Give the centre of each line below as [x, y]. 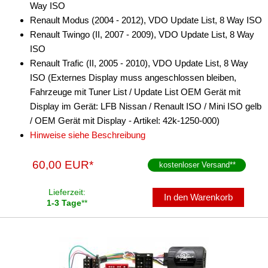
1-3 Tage [64, 203]
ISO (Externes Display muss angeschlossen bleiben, [133, 77]
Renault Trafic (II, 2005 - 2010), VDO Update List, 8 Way [139, 63]
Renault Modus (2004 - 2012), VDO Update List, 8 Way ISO [146, 20]
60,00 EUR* [63, 165]
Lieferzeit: [67, 192]
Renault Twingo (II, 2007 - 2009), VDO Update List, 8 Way [142, 34]
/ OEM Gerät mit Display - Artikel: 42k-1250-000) [125, 121]
